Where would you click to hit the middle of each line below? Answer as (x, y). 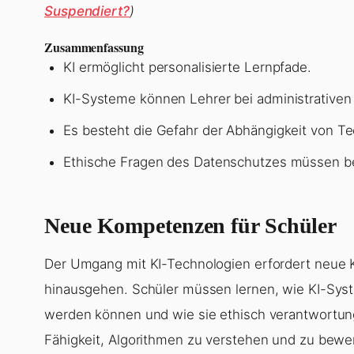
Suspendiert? (87, 11)
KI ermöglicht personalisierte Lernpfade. (187, 68)
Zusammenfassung (94, 47)
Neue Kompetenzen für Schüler (191, 226)
